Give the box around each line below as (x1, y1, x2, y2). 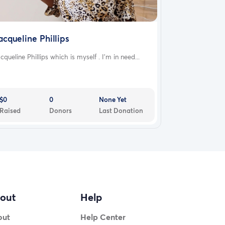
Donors (49, 105, 72, 115)
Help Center (80, 211, 126, 222)
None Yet (99, 94, 127, 104)
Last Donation (99, 105, 144, 115)
